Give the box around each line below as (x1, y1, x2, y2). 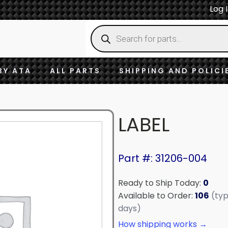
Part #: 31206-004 (118, 151, 207, 165)
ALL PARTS (50, 66, 101, 76)
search (90, 37, 112, 45)
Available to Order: (118, 190, 195, 202)
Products (90, 28, 118, 37)
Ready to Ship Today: (118, 177, 203, 189)
